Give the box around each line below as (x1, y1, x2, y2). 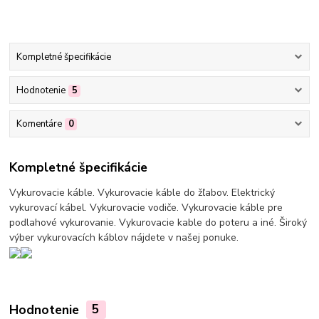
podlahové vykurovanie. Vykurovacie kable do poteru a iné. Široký (9, 215, 308, 229)
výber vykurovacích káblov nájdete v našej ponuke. (9, 230, 239, 244)
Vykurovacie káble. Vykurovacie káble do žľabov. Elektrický (9, 185, 276, 199)
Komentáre (16, 117, 62, 131)
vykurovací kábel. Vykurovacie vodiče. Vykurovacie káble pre (9, 200, 283, 214)
